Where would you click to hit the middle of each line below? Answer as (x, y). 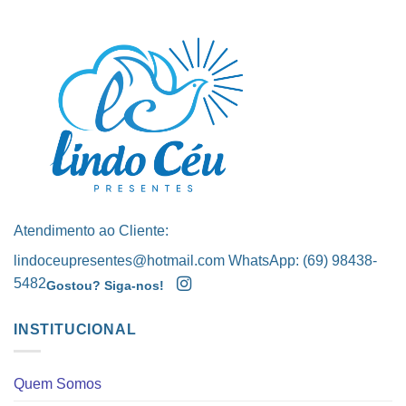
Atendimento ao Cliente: (91, 230)
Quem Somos (58, 384)
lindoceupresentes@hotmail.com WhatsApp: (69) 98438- (195, 260)
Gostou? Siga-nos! (105, 285)
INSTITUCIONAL (75, 329)
